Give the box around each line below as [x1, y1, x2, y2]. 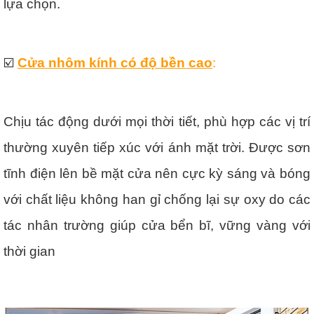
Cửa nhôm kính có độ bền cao [18, 55, 212, 70]
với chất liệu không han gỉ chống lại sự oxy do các [4, 191, 310, 207]
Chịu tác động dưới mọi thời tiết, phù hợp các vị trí [4, 114, 310, 129]
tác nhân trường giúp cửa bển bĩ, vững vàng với [4, 217, 310, 233]
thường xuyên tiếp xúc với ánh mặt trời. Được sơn [4, 139, 310, 155]
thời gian [4, 243, 55, 259]
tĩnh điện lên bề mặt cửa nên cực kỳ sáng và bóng [4, 165, 310, 181]
